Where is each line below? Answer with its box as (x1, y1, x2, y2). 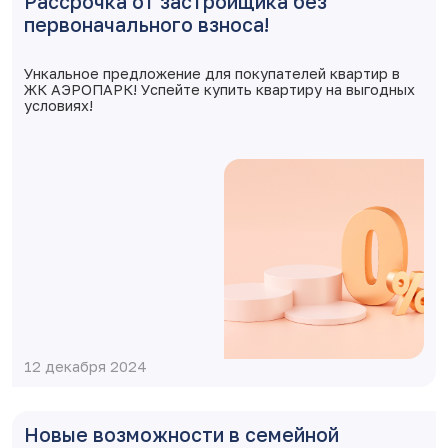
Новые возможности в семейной (24, 423, 339, 446)
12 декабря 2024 (24, 358, 147, 375)
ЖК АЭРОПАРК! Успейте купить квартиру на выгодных (24, 81, 415, 98)
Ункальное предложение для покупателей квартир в (24, 65, 400, 82)
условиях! (24, 97, 93, 114)
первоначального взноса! (24, 13, 269, 36)
